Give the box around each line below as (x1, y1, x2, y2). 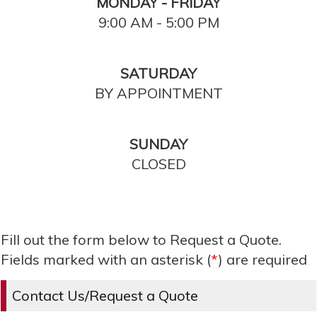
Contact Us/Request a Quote (12, 287, 198, 305)
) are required (218, 250, 307, 269)
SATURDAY (120, 64, 197, 83)
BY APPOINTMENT (94, 84, 223, 103)
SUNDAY (129, 135, 188, 154)
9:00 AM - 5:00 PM (98, 13, 219, 32)
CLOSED (131, 155, 186, 173)
